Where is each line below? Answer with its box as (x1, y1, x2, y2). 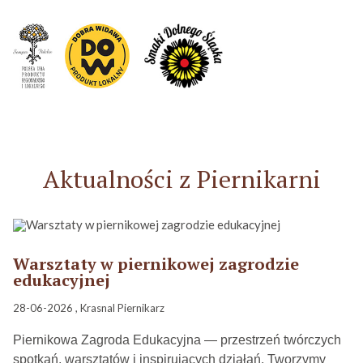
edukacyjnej (13, 268, 110, 291)
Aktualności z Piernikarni (42, 162, 321, 195)
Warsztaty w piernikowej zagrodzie (13, 252, 299, 275)
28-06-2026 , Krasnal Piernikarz (13, 301, 164, 314)
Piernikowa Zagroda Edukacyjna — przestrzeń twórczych (13, 332, 341, 347)
